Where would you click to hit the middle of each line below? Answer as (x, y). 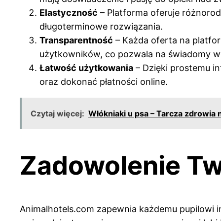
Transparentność (76, 40)
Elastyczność (69, 12)
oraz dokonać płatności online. (104, 81)
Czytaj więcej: (57, 113)
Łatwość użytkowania (86, 68)
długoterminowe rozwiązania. (101, 26)
